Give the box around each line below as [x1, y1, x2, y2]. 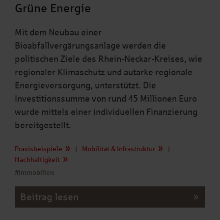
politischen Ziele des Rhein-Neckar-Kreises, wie [15, 54, 202, 64]
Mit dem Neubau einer [15, 27, 102, 38]
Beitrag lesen [20, 192, 79, 203]
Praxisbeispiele [15, 145, 62, 153]
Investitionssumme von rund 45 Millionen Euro [15, 94, 197, 104]
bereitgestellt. [15, 120, 71, 131]
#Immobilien [15, 169, 54, 177]
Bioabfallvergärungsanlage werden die [15, 41, 166, 51]
